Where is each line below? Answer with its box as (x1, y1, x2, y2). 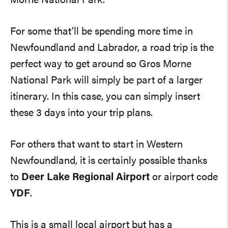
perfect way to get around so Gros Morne (10, 60, 191, 70)
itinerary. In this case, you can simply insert (10, 92, 51, 102)
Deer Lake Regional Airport (21, 173, 150, 183)
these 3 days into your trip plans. (10, 108, 153, 119)
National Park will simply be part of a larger (10, 76, 203, 86)
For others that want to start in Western (10, 140, 183, 150)
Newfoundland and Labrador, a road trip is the (10, 43, 214, 53)
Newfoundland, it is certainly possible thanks (10, 156, 207, 166)
